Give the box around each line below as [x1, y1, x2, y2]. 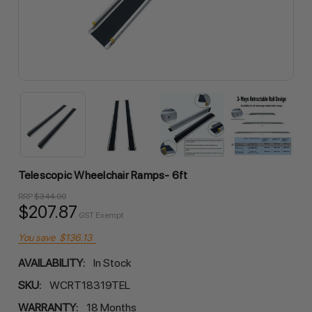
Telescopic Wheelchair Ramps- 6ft [17, 169, 188, 182]
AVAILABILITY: [17, 256, 85, 270]
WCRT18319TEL [49, 278, 130, 292]
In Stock [93, 256, 132, 270]
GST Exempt [78, 210, 124, 220]
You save [17, 231, 55, 243]
